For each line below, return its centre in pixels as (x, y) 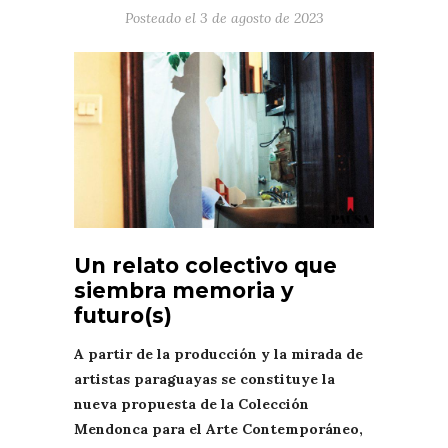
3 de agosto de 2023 (261, 17)
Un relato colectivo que (205, 265)
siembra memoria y (184, 290)
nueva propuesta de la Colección (191, 403)
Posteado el (162, 17)
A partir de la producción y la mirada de (218, 353)
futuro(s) (123, 315)
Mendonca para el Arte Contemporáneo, (218, 428)
